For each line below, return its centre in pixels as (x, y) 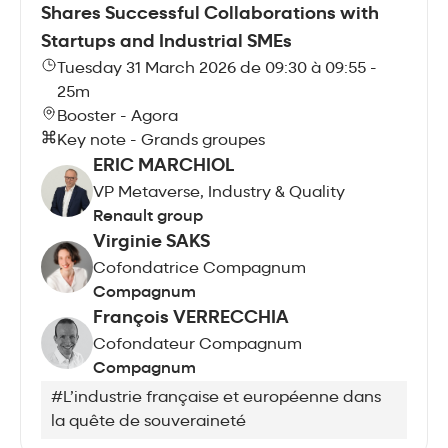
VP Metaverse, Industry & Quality (219, 192)
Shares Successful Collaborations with (210, 14)
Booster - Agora (117, 116)
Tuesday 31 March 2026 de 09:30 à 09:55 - (216, 68)
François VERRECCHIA (191, 318)
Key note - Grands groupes (161, 140)
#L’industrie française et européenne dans (216, 397)
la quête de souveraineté (148, 421)
